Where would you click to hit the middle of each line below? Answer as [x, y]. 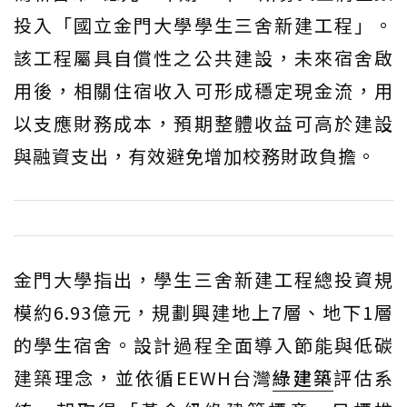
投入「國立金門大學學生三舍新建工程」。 [203, 25]
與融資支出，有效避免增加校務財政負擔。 [195, 156]
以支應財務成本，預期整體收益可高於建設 [203, 123]
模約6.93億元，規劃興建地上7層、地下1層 [203, 312]
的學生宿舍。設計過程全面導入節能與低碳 [203, 345]
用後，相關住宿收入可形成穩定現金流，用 [203, 90]
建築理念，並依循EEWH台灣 [144, 377]
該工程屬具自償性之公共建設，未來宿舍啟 [203, 58]
